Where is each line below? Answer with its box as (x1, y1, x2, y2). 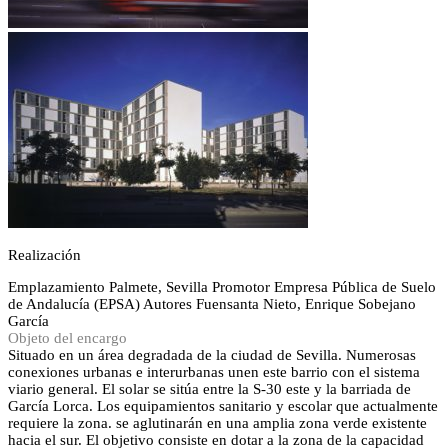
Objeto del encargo (8, 330, 127, 346)
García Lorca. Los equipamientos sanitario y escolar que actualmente (8, 398, 438, 414)
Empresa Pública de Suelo (274, 279, 436, 295)
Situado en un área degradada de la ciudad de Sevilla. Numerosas (8, 347, 416, 363)
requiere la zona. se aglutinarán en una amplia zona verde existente (8, 415, 427, 431)
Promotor (212, 279, 270, 295)
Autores (143, 296, 192, 312)
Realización (8, 247, 81, 263)
